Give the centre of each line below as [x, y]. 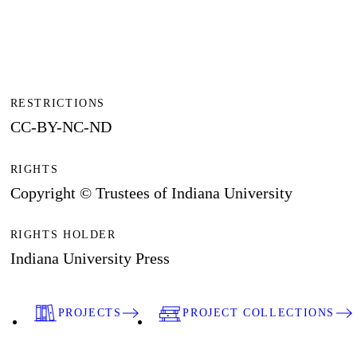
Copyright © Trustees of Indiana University [151, 192]
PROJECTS [90, 313]
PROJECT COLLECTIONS [259, 313]
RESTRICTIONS [57, 104]
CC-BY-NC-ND [61, 127]
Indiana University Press [90, 258]
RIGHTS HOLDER [63, 234]
